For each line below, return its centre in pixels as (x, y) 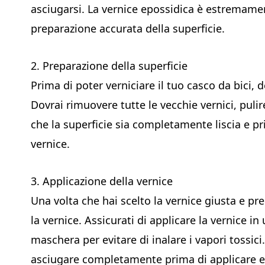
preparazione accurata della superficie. (128, 28)
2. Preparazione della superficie (109, 65)
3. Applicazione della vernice (102, 181)
